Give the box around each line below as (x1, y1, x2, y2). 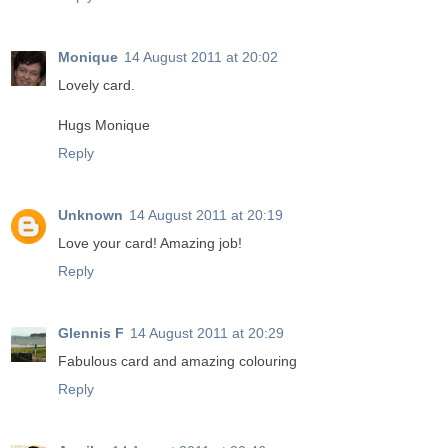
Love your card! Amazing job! (58, 234, 242, 251)
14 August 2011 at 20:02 (124, 48, 278, 65)
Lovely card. (58, 76, 135, 93)
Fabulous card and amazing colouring (58, 352, 297, 369)
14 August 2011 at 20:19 (129, 206, 283, 223)
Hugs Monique (58, 116, 150, 133)
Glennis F (58, 324, 124, 341)
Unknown (58, 206, 123, 223)
